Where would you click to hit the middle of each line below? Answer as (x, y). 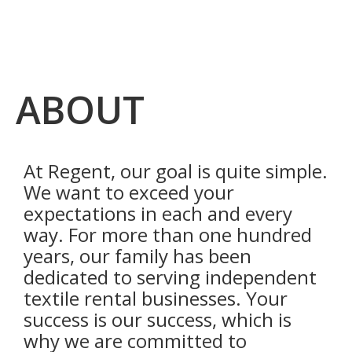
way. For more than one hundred (168, 235)
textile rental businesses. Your (156, 299)
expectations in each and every (158, 214)
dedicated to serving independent (170, 277)
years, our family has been (137, 256)
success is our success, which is (158, 320)
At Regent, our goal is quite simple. (176, 171)
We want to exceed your (129, 192)
